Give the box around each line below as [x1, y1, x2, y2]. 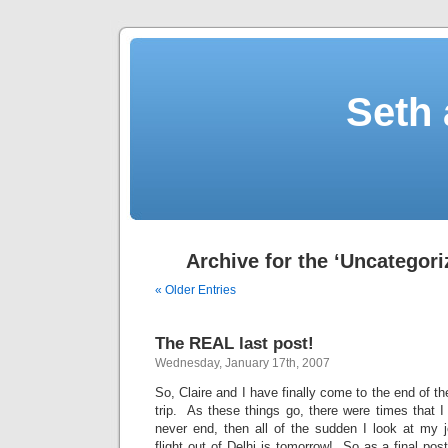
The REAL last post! [155, 333, 314, 353]
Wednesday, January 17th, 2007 [155, 356, 330, 370]
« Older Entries [155, 283, 236, 297]
